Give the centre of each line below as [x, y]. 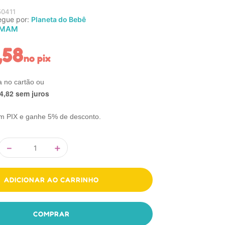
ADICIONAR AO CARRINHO [51, 180]
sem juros [32, 93]
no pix [37, 58]
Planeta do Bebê [59, 19]
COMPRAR [51, 214]
